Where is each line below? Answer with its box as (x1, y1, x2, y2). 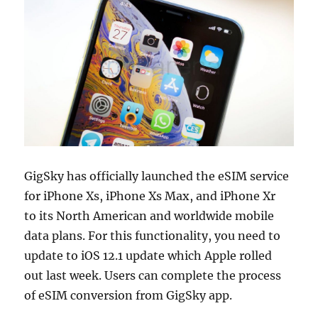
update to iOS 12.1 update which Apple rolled (24, 248, 273, 263)
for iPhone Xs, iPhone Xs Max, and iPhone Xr (24, 189, 276, 204)
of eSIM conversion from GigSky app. (24, 288, 236, 303)
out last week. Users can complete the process (24, 268, 282, 283)
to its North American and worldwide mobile (24, 209, 275, 224)
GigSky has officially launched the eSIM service (24, 169, 290, 184)
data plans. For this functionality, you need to (24, 229, 281, 243)
